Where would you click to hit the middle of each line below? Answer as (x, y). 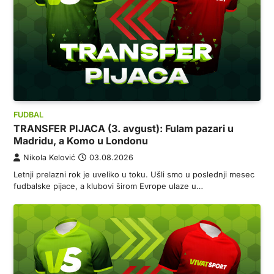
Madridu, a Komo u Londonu (81, 140)
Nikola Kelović (49, 157)
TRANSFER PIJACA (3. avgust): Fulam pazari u (124, 128)
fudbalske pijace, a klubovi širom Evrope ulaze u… (108, 186)
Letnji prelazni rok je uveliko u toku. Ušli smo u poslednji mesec (134, 174)
